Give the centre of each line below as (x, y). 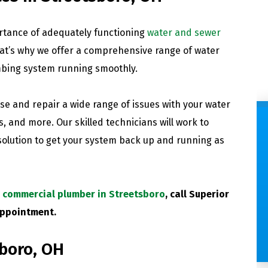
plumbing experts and (110, 206)
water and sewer (184, 32)
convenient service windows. (110, 224)
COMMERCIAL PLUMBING (110, 162)
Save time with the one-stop (110, 188)
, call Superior (197, 194)
